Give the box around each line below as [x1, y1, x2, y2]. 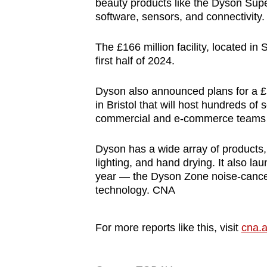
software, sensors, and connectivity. [95, 11, 265, 23]
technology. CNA [95, 184, 175, 197]
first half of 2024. [95, 55, 175, 67]
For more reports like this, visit [95, 222, 241, 234]
